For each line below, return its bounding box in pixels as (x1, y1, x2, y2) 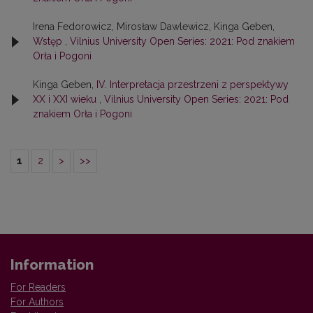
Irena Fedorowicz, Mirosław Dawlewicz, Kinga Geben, (33, 21, 275, 33)
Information (10, 256, 94, 274)
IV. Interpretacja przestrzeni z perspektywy (96, 79, 289, 91)
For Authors (10, 296, 64, 308)
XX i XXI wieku (33, 94, 99, 105)
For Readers (10, 282, 66, 293)
